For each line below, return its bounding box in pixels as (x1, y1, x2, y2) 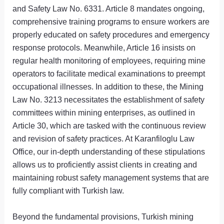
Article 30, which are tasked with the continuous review (12, 120, 206, 130)
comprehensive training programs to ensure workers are (12, 16, 210, 26)
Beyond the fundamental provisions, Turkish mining (12, 212, 194, 221)
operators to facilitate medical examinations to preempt (12, 68, 205, 78)
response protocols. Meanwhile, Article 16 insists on (12, 42, 196, 52)
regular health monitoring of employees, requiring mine (12, 55, 206, 65)
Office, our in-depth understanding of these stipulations (12, 146, 205, 156)
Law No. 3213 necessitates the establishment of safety (12, 94, 205, 104)
